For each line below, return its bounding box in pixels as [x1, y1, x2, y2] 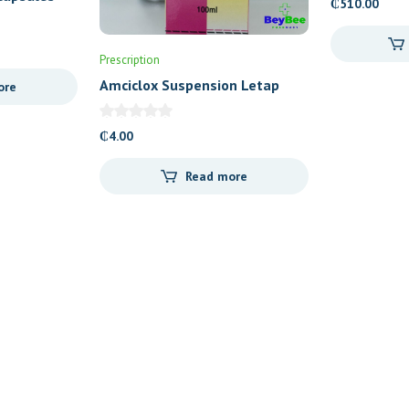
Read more [184, 168, 247, 185]
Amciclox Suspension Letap [100, 75, 280, 94]
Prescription [100, 51, 161, 68]
